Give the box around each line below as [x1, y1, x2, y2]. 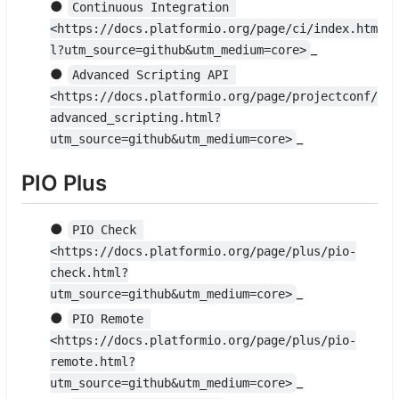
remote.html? [50, 354, 135, 370]
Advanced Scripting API [72, 67, 237, 82]
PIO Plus [21, 169, 107, 196]
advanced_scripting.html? [50, 110, 221, 125]
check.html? [50, 265, 128, 281]
